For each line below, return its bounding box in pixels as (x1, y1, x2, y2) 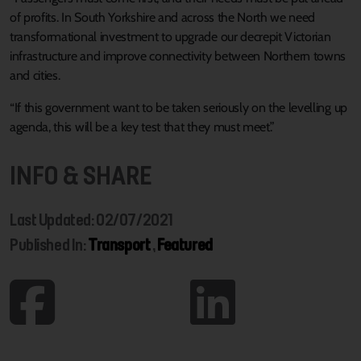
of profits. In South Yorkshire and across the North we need (10, 10, 316, 26)
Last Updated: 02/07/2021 (10, 210, 173, 230)
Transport (88, 234, 151, 255)
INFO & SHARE (10, 159, 152, 192)
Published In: (10, 234, 89, 255)
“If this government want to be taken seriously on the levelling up (10, 100, 347, 116)
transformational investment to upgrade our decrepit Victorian (10, 29, 331, 45)
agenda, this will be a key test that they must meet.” (10, 119, 276, 135)
